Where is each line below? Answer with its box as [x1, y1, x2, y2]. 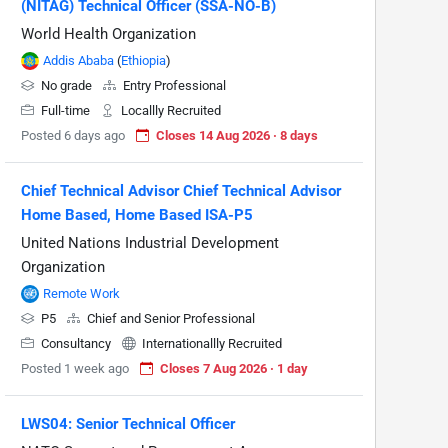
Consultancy [38, 336, 114, 351]
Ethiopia [121, 53, 166, 68]
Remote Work [43, 286, 120, 301]
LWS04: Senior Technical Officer [21, 415, 235, 433]
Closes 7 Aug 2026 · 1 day [160, 361, 308, 376]
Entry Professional [120, 78, 226, 93]
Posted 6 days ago [21, 128, 125, 143]
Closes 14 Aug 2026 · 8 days [156, 128, 318, 143]
